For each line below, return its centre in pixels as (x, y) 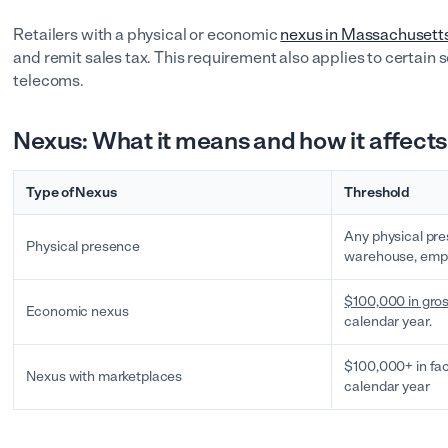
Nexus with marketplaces (104, 376)
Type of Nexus (71, 192)
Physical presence (83, 246)
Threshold (377, 192)
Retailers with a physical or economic (147, 34)
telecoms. (50, 80)
